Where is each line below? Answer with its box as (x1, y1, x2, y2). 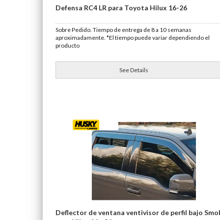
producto (55, 42, 80, 49)
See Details (119, 66, 149, 74)
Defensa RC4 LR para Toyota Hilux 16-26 (55, 3, 187, 12)
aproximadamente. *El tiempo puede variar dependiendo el (55, 34, 210, 41)
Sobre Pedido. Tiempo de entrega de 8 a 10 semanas (55, 26, 192, 33)
